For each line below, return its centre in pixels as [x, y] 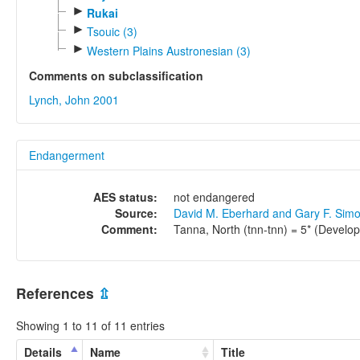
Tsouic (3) [112, 32]
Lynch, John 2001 [74, 99]
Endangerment [67, 155]
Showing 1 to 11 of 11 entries [90, 326]
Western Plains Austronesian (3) [168, 50]
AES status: [125, 196]
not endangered [214, 196]
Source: [136, 213]
